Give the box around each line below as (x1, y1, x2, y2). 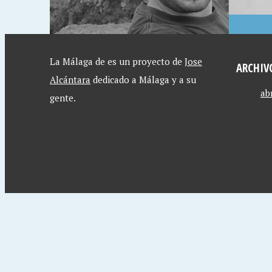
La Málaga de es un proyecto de (50, 55, 185, 67)
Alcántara (50, 73, 90, 86)
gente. (50, 92, 76, 104)
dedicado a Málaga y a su (90, 73, 196, 86)
